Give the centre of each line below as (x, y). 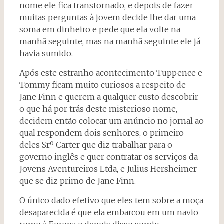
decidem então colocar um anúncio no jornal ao (111, 121)
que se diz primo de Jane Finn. (77, 181)
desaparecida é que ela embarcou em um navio (109, 212)
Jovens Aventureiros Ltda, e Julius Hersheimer (108, 169)
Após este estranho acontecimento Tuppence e (111, 73)
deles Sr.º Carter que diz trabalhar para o (96, 145)
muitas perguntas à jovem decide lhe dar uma (107, 17)
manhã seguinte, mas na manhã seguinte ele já (110, 41)
